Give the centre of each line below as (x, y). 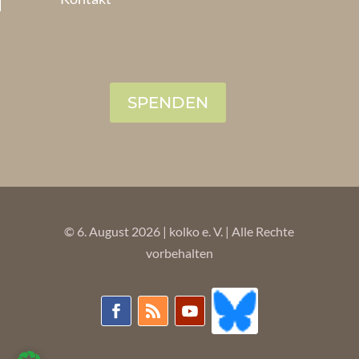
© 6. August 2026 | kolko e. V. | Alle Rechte (179, 231)
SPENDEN (167, 102)
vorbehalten (179, 252)
